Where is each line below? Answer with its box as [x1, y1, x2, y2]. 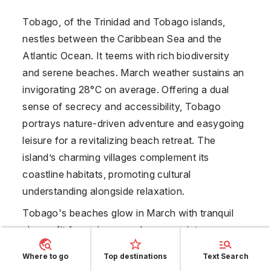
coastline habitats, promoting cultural [22, 168, 191, 180]
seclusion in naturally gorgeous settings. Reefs [22, 240, 236, 253]
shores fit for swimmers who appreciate [22, 223, 204, 236]
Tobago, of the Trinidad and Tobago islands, [22, 15, 226, 28]
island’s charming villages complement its [22, 151, 209, 163]
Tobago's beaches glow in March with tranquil [22, 206, 233, 219]
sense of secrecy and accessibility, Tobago [22, 100, 221, 113]
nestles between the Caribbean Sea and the [22, 32, 222, 45]
